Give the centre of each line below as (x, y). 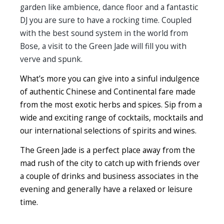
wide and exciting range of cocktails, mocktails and (111, 117)
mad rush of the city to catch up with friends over (110, 163)
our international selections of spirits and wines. (108, 130)
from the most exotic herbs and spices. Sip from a (111, 104)
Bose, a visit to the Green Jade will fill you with (103, 46)
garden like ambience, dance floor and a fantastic (109, 7)
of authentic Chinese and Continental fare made (108, 91)
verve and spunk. (51, 59)
